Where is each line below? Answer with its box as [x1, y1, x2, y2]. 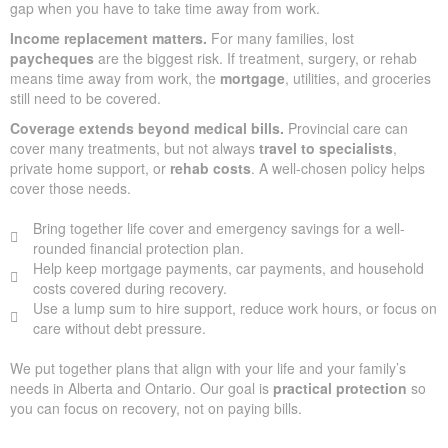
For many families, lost [207, 27, 354, 48]
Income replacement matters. [10, 27, 207, 48]
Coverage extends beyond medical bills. [10, 117, 284, 138]
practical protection [273, 377, 407, 398]
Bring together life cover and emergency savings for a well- [32, 217, 405, 238]
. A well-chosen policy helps [251, 157, 425, 178]
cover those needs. [10, 177, 131, 198]
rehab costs [170, 157, 251, 178]
